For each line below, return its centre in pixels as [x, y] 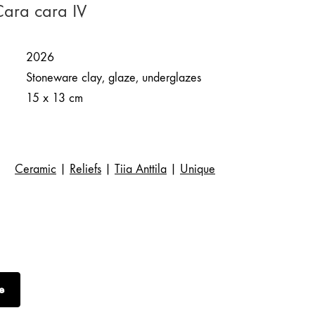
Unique [198, 169]
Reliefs [85, 169]
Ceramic [36, 169]
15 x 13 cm [54, 98]
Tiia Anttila [141, 169]
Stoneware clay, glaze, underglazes [114, 78]
